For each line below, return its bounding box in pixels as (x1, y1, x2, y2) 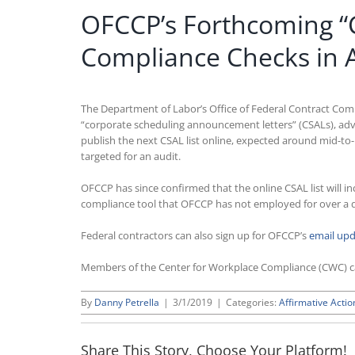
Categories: (226, 296, 279, 310)
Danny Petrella (94, 296, 159, 310)
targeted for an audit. (81, 149, 181, 164)
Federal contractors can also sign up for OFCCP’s (81, 228, 309, 243)
